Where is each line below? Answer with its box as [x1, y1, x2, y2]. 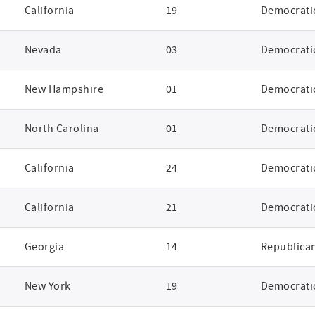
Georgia [24, 240, 65, 254]
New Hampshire [24, 82, 104, 96]
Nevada [24, 43, 62, 57]
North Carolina [24, 122, 99, 136]
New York [24, 279, 71, 293]
